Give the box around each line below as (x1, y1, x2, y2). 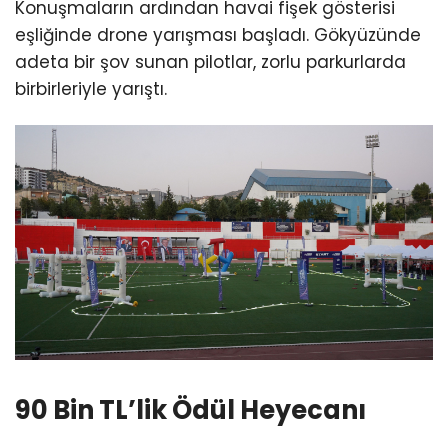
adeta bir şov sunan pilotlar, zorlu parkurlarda (15, 50, 406, 75)
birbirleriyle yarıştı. (15, 77, 167, 102)
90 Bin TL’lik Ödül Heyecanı (15, 391, 366, 428)
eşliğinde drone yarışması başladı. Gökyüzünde (15, 23, 421, 48)
